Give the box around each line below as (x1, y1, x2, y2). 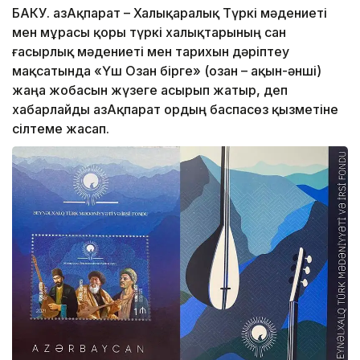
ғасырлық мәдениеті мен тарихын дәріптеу (12, 43, 289, 60)
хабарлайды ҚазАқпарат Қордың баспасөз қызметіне (12, 101, 338, 118)
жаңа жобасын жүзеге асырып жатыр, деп (12, 82, 288, 99)
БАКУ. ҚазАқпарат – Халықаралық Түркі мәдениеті (12, 5, 327, 22)
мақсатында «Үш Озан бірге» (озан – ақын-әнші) (12, 63, 321, 80)
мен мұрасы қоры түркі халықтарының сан (12, 24, 286, 41)
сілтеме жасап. (12, 121, 109, 137)
